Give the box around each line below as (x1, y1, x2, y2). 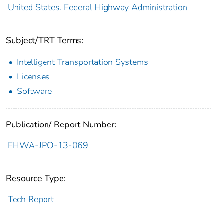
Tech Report (7, 193, 54, 205)
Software (17, 85, 52, 97)
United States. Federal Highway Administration (7, 1, 187, 14)
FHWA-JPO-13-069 (7, 139, 88, 152)
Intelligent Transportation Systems (17, 56, 148, 68)
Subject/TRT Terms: (6, 34, 83, 46)
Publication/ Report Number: (6, 119, 116, 131)
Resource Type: (6, 172, 66, 185)
